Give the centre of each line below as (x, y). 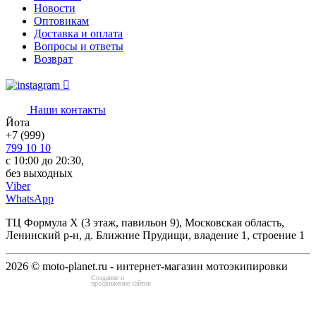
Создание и (108, 277)
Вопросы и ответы (79, 46)
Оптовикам (61, 20)
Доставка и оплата (78, 33)
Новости (55, 8)
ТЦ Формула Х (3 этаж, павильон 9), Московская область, (145, 222)
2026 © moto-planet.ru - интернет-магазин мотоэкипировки (147, 266)
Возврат (53, 59)
